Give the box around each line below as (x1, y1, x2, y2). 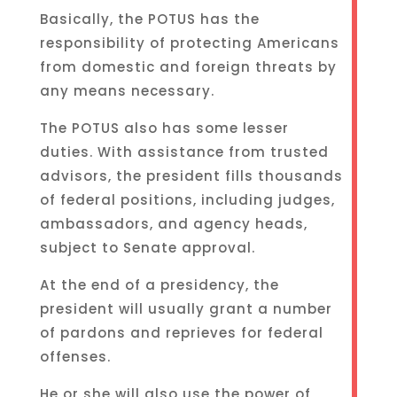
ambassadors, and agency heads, (39, 214, 307, 233)
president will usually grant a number (39, 300, 332, 318)
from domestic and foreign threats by (39, 58, 337, 76)
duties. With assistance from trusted (39, 143, 329, 161)
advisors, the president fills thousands (39, 167, 343, 185)
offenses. (39, 347, 111, 366)
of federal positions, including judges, (39, 191, 335, 209)
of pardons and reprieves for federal (39, 323, 323, 342)
